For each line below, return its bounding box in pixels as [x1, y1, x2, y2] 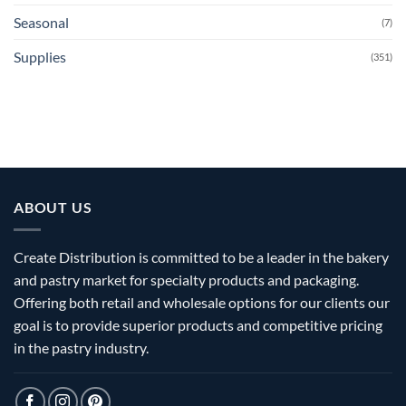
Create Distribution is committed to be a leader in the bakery [14, 247, 389, 266]
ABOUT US [14, 198, 92, 217]
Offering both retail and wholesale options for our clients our [14, 293, 390, 311]
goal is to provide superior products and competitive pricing [14, 315, 382, 333]
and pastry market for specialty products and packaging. [14, 270, 359, 288]
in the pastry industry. [14, 338, 149, 356]
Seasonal [14, 14, 69, 32]
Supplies [14, 48, 66, 66]
